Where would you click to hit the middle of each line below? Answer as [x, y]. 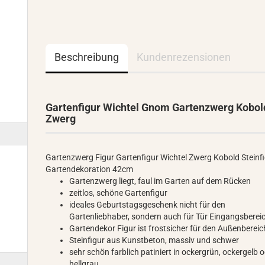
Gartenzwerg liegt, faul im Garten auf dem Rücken [160, 181]
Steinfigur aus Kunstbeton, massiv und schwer [154, 240]
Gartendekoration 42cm [90, 169]
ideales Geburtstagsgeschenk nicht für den [148, 205]
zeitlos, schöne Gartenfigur [119, 193]
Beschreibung [87, 57]
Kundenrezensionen [184, 57]
